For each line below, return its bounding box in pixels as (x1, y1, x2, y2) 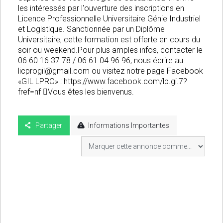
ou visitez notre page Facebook (90, 66, 203, 76)
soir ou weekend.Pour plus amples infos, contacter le (18, 45, 203, 55)
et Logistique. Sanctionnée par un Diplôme (18, 24, 165, 34)
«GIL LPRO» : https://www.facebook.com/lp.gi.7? (18, 77, 187, 87)
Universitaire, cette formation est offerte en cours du (18, 35, 200, 45)
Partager (35, 121, 62, 130)
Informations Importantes (88, 121, 170, 130)
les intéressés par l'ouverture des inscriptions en (18, 3, 184, 13)
